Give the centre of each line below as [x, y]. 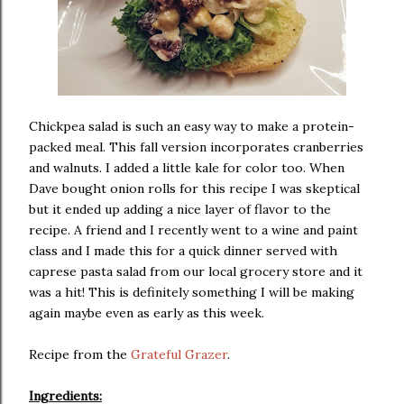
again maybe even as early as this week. [148, 313]
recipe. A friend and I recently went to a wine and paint [193, 230]
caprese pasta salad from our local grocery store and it [196, 271]
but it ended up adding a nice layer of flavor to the [180, 209]
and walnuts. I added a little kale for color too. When [187, 168]
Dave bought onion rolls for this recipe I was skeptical [194, 188]
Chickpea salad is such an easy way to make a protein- [192, 126]
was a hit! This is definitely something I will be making [192, 292]
